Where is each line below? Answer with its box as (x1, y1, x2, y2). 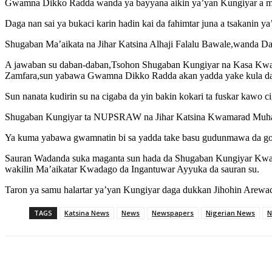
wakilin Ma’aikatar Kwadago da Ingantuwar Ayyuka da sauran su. (5, 164, 259, 175)
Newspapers (152, 208, 194, 218)
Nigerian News (206, 208, 255, 218)
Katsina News (64, 208, 109, 218)
